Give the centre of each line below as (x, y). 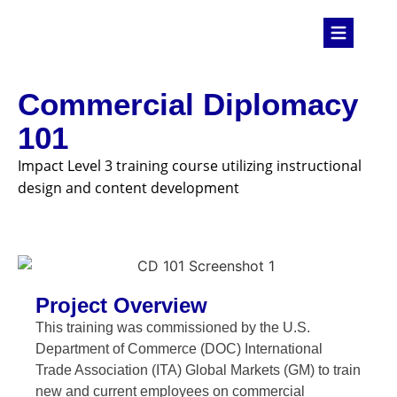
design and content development (128, 188)
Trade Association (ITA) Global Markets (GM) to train (198, 370)
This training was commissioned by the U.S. (173, 327)
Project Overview (122, 305)
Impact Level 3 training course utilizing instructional (190, 166)
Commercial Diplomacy (188, 105)
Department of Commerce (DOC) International (179, 348)
